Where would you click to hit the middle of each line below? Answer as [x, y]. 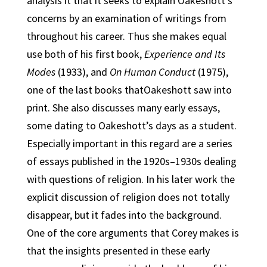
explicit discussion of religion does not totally [128, 197]
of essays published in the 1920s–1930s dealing [131, 161]
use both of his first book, [85, 54]
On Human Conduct [152, 72]
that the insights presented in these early [118, 251]
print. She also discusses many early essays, [123, 108]
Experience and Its [184, 54]
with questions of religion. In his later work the [131, 179]
